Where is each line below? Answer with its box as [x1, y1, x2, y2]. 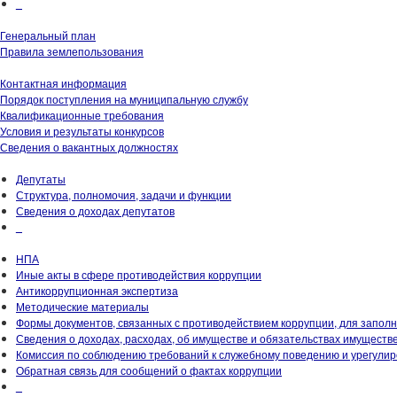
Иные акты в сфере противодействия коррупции [16, 266, 261, 282]
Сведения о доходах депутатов [16, 202, 175, 218]
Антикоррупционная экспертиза [16, 282, 178, 298]
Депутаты [16, 170, 66, 186]
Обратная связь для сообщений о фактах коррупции [16, 362, 282, 378]
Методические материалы [16, 298, 149, 314]
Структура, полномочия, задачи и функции [16, 186, 231, 202]
